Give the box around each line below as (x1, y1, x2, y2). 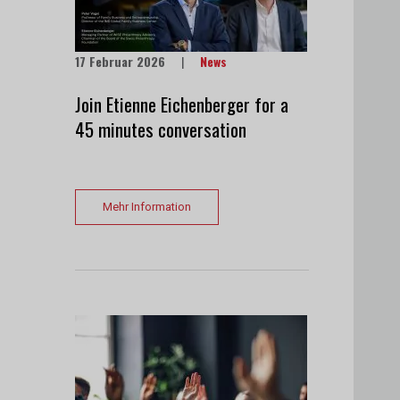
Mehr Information (102, 199, 191, 213)
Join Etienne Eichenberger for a (74, 89, 288, 118)
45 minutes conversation (74, 114, 246, 143)
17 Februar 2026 (79, 51, 165, 71)
